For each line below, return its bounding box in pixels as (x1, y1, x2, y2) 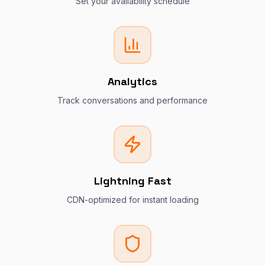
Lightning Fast (93, 174, 172, 188)
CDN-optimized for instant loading (66, 195, 199, 205)
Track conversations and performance (57, 95, 208, 105)
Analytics (108, 75, 157, 88)
